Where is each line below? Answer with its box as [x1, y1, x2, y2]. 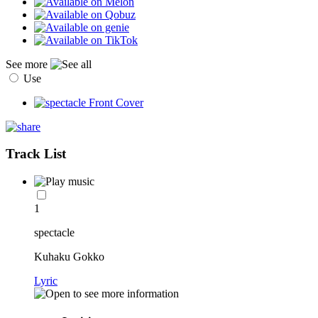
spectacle [34, 226, 75, 239]
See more [6, 57, 50, 70]
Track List [6, 146, 66, 162]
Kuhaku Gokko [34, 251, 104, 263]
